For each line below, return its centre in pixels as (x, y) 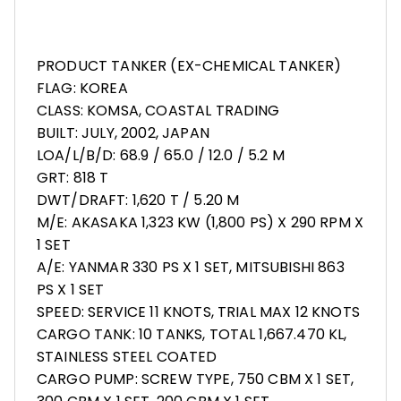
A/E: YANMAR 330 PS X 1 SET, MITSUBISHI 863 (191, 268)
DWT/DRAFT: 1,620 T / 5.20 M (138, 200)
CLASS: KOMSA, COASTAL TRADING (158, 111)
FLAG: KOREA (82, 89)
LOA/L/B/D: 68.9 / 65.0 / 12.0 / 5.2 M (161, 156)
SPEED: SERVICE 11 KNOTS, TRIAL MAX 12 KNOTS (198, 312)
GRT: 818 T (73, 178)
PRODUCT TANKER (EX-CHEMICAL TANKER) (189, 66)
